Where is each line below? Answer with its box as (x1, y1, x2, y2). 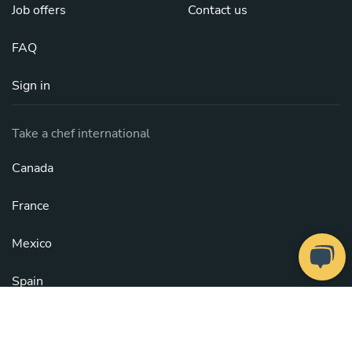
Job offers (12, 2, 66, 19)
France (12, 197, 49, 214)
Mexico (12, 235, 52, 252)
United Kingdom (12, 310, 104, 328)
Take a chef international (12, 125, 150, 142)
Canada (12, 159, 53, 177)
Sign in (12, 77, 50, 94)
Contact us (188, 2, 247, 19)
